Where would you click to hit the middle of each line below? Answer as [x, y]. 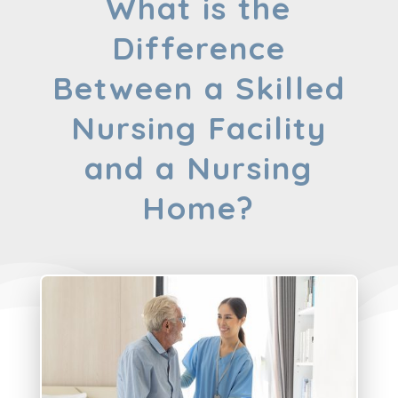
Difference [199, 48]
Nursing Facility [199, 128]
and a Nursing [199, 168]
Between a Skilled [199, 88]
